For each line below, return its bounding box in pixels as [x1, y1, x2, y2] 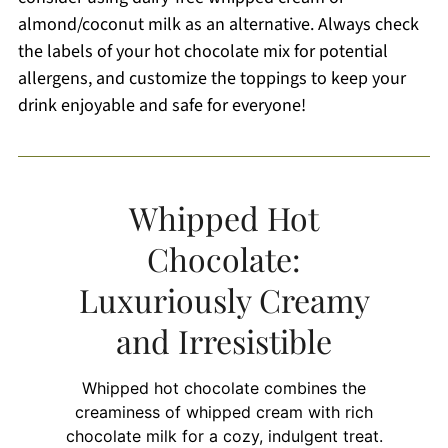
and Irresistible [116, 318, 332, 362]
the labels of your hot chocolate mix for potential [17, 38, 388, 64]
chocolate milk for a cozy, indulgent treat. [65, 425, 383, 446]
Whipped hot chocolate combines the [82, 377, 366, 398]
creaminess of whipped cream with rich [75, 401, 373, 422]
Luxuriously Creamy [78, 277, 370, 321]
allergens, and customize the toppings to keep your [17, 65, 406, 91]
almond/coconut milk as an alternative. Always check [17, 11, 419, 37]
